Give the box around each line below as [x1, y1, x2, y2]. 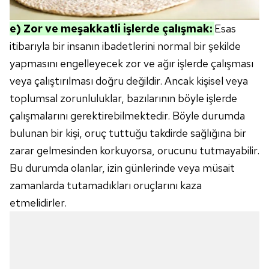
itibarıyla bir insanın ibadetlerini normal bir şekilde [10, 38, 241, 53]
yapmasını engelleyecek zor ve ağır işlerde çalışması [10, 56, 253, 70]
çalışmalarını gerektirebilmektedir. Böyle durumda [10, 108, 245, 122]
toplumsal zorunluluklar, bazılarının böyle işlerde [10, 91, 237, 105]
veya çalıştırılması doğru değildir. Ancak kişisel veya [10, 73, 248, 88]
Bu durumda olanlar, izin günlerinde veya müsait [10, 160, 235, 175]
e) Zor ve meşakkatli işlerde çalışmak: [10, 21, 214, 35]
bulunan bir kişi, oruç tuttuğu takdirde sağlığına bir [10, 125, 246, 140]
